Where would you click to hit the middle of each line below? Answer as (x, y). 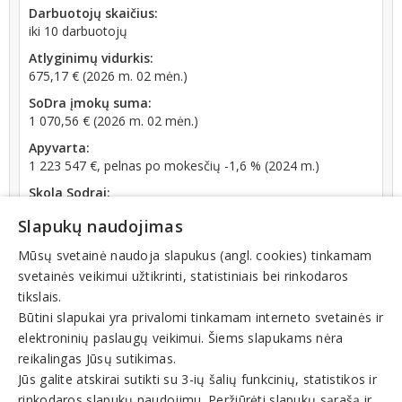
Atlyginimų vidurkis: (91, 58)
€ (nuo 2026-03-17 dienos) (154, 210)
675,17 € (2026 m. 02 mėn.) (108, 76)
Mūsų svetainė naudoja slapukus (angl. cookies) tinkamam (195, 255)
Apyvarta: (59, 148)
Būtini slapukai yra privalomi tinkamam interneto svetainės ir (201, 317)
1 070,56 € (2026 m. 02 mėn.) (114, 121)
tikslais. (40, 297)
